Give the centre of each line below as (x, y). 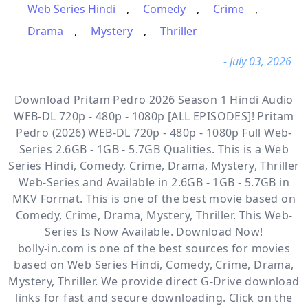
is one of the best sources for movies (187, 248)
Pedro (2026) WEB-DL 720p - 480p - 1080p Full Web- (154, 133)
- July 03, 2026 (257, 61)
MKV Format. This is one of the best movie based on (154, 199)
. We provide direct (148, 281)
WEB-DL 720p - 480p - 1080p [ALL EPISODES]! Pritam (154, 116)
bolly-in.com (51, 248)
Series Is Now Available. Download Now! (154, 232)
